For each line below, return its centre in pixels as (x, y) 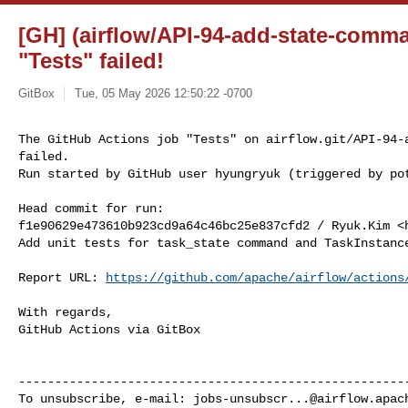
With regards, (66, 312)
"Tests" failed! (91, 61)
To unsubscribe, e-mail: (106, 398)
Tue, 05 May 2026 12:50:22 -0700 (163, 93)
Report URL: (62, 277)
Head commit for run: (91, 208)
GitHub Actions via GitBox (109, 329)
